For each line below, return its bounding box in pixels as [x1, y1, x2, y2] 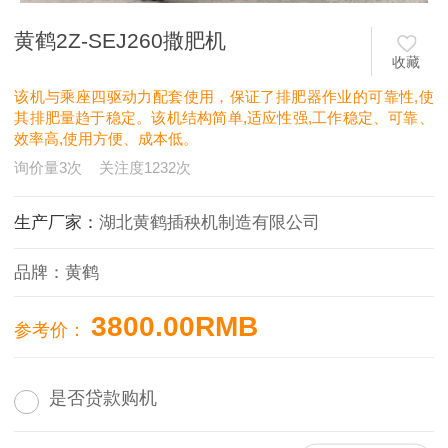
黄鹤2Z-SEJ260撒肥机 [14, 29, 227, 53]
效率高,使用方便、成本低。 [14, 129, 199, 147]
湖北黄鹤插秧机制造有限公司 [99, 213, 321, 233]
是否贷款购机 [49, 388, 158, 409]
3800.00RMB [91, 311, 259, 343]
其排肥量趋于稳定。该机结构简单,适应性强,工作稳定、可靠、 [14, 108, 434, 126]
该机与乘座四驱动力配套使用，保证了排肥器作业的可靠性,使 [14, 87, 434, 105]
